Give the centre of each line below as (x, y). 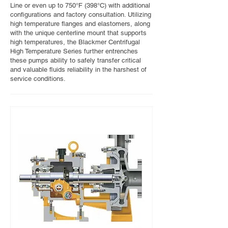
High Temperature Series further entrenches (74, 51)
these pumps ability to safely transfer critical (76, 60)
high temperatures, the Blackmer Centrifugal (75, 42)
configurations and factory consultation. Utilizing (81, 15)
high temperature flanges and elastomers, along (80, 24)
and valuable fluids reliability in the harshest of (78, 69)
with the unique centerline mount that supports (78, 33)
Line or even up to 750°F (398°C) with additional (80, 5)
